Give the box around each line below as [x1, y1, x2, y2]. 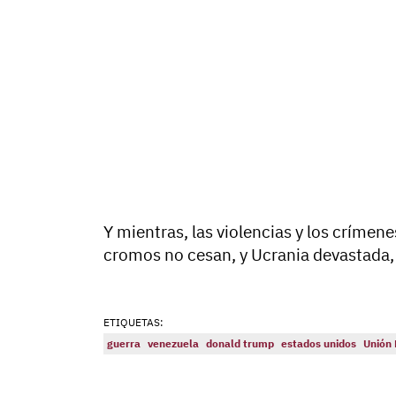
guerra [107, 337, 141, 350]
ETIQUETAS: [103, 316, 164, 329]
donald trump [206, 337, 274, 350]
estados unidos [281, 337, 356, 350]
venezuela [148, 337, 199, 350]
